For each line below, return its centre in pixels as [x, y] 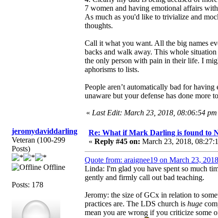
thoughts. [99, 25]
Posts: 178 [27, 184]
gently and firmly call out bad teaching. [145, 177]
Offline [53, 167]
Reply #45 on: [117, 141]
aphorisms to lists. [112, 69]
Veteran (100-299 [38, 140]
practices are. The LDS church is [136, 203]
